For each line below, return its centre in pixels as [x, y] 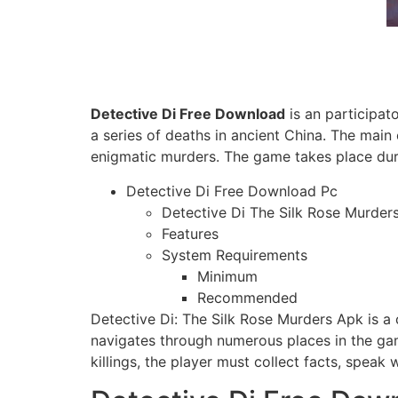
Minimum [227, 276]
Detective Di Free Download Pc [232, 191]
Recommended [247, 297]
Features [190, 233]
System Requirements [235, 255]
